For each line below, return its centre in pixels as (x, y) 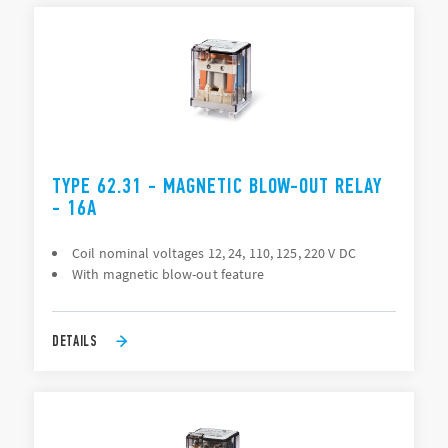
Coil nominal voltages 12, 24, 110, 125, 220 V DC (214, 253)
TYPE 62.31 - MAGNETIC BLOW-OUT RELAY (217, 186)
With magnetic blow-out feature (168, 274)
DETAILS (75, 340)
